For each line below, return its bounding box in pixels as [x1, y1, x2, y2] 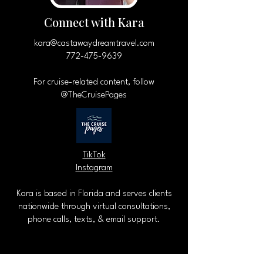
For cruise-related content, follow [33, 78, 154, 87]
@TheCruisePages [61, 91, 127, 100]
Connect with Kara [43, 14, 144, 30]
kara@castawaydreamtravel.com [33, 39, 154, 48]
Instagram [75, 164, 113, 173]
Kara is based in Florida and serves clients [16, 190, 172, 198]
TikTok [82, 151, 106, 160]
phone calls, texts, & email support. [28, 215, 160, 224]
